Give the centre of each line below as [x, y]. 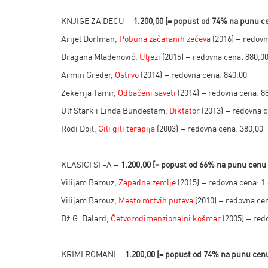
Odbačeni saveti [147, 92]
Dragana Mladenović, [100, 57]
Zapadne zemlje [147, 182]
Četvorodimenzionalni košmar [166, 218]
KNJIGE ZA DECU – [97, 21]
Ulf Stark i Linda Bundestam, [115, 110]
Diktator [185, 110]
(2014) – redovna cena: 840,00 [193, 74]
